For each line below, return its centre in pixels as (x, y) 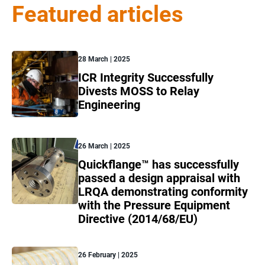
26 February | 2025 (108, 255)
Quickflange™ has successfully (159, 164)
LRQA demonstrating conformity (163, 191)
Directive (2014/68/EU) (138, 219)
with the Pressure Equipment (154, 205)
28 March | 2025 (104, 59)
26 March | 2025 (104, 146)
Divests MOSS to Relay (139, 91)
